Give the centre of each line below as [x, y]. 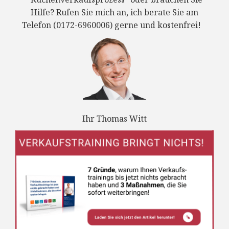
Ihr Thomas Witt [114, 119]
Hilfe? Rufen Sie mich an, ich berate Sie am [114, 13]
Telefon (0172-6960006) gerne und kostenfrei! [114, 25]
